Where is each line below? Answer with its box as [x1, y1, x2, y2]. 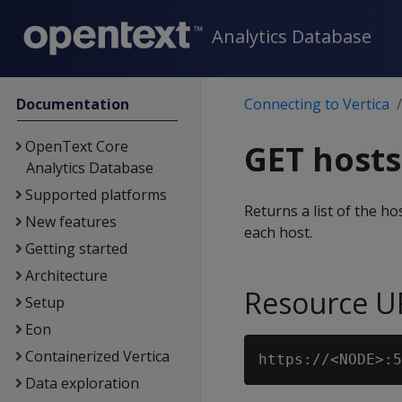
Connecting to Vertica [244, 94, 389, 114]
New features [24, 212, 117, 232]
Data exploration [24, 373, 139, 393]
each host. [244, 223, 312, 242]
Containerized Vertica [24, 346, 170, 366]
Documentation [16, 94, 130, 114]
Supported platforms [24, 185, 167, 205]
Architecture [24, 266, 108, 285]
